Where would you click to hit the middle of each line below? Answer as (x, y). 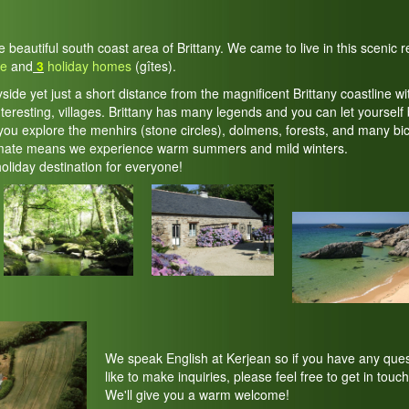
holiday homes (88, 66)
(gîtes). (154, 66)
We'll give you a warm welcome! (197, 394)
